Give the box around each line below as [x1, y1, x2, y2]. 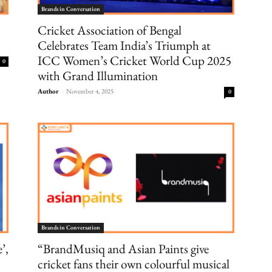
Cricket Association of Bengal [38, 21, 182, 38]
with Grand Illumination [38, 67, 158, 84]
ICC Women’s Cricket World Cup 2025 [38, 52, 231, 69]
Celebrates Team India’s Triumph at [38, 36, 211, 53]
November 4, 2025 [66, 86, 114, 95]
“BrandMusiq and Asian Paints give [38, 240, 209, 257]
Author [38, 86, 59, 95]
